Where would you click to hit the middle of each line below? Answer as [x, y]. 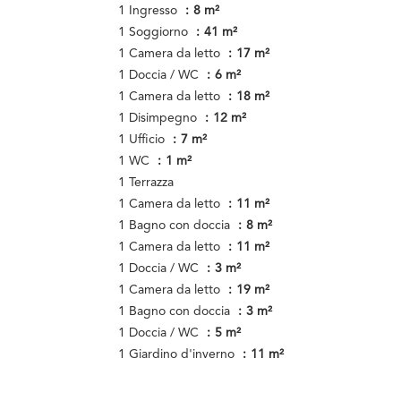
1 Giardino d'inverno [178, 354]
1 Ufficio [143, 140]
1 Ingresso [149, 11]
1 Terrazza [146, 183]
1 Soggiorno [155, 32]
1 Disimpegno [159, 118]
